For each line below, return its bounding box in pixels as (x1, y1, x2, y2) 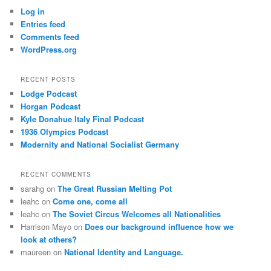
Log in (21, 5, 45, 17)
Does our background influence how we (85, 221, 234, 233)
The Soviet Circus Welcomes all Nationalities (53, 208, 221, 220)
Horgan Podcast (21, 100, 81, 113)
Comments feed (21, 30, 80, 42)
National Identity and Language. (64, 246, 184, 258)
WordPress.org (21, 43, 77, 55)
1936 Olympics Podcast (21, 126, 109, 138)
